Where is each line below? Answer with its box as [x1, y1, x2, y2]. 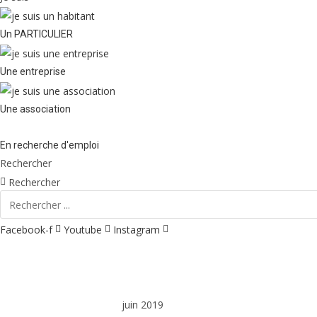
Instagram [113, 222, 160, 236]
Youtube [64, 222, 102, 236]
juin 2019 [122, 297, 163, 311]
